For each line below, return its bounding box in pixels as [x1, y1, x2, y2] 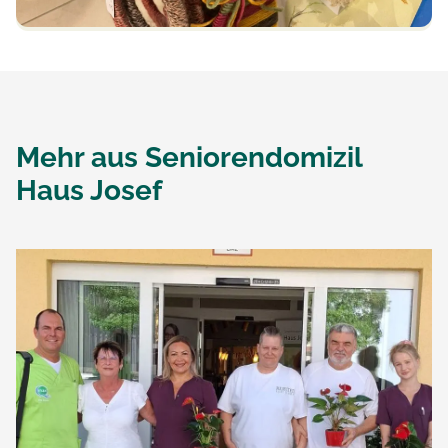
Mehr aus [16, 140, 145, 174]
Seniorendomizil [145, 140, 362, 174]
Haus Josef [16, 173, 162, 207]
